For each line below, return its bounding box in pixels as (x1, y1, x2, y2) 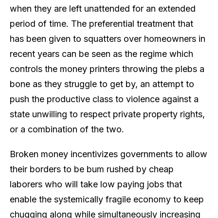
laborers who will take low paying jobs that (10, 179, 182, 189)
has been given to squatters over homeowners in (10, 33, 205, 44)
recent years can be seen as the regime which (10, 48, 193, 59)
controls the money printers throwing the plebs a (10, 63, 204, 74)
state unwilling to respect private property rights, (10, 109, 205, 119)
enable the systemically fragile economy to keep (10, 194, 204, 204)
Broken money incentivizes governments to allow (10, 148, 207, 159)
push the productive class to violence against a (10, 93, 199, 104)
